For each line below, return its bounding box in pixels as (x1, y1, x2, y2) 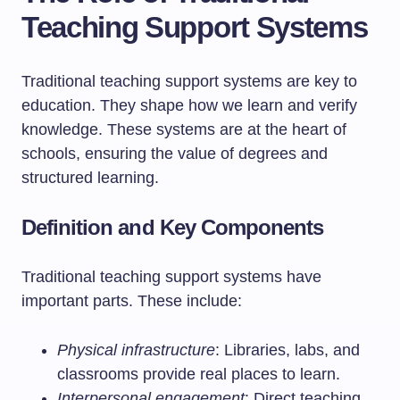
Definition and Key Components (21, 215, 324, 239)
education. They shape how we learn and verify (21, 96, 357, 114)
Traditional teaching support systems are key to (21, 72, 357, 90)
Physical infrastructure (57, 341, 215, 359)
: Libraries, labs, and (215, 341, 360, 359)
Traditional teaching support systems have (21, 268, 321, 286)
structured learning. (21, 169, 159, 187)
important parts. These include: (21, 292, 242, 310)
